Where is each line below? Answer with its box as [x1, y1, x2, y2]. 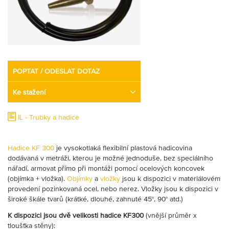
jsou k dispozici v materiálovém [120, 174, 220, 182]
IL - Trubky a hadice [18, 113, 79, 121]
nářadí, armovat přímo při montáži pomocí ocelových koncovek [8, 164, 204, 172]
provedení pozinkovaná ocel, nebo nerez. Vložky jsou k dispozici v [8, 185, 218, 193]
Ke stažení [13, 88, 45, 96]
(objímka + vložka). [8, 174, 67, 182]
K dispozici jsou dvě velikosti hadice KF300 [8, 211, 144, 219]
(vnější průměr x [144, 211, 197, 219]
